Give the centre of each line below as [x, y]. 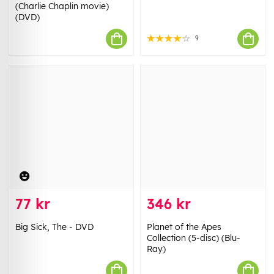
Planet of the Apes [184, 227]
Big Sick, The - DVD [54, 227]
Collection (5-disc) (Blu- [194, 238]
